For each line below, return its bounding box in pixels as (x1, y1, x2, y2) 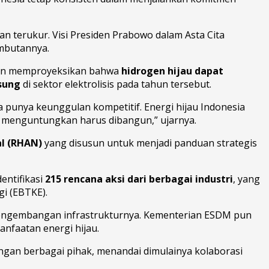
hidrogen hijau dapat (121, 64, 223, 78)
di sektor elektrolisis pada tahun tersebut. (20, 77, 211, 91)
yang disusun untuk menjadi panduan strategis (42, 136, 257, 150)
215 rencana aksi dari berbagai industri (45, 172, 233, 186)
